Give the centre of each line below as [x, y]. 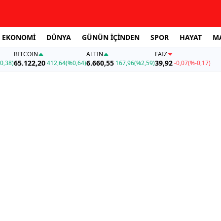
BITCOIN [26, 54]
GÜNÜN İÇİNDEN [111, 37]
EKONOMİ [19, 37]
